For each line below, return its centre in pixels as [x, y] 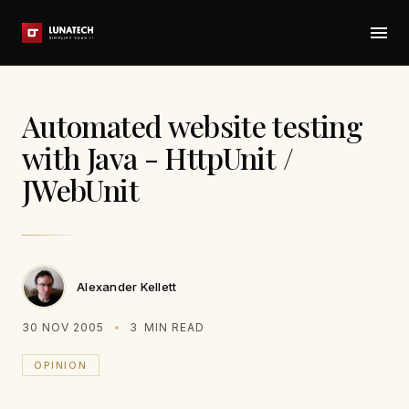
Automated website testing [192, 126]
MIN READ [173, 327]
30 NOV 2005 [63, 327]
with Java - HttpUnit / [157, 157]
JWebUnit [80, 189]
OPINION [61, 365]
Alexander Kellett [127, 286]
